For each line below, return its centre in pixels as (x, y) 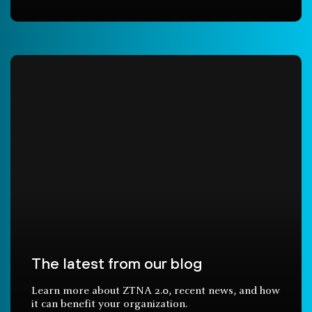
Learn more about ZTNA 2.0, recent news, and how (156, 291)
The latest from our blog (117, 264)
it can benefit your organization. (109, 305)
